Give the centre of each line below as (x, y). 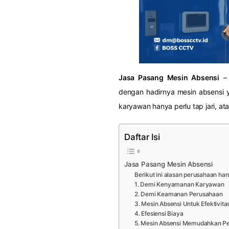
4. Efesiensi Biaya (159, 214)
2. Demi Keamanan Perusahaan (178, 194)
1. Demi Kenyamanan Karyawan (179, 185)
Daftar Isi (142, 137)
